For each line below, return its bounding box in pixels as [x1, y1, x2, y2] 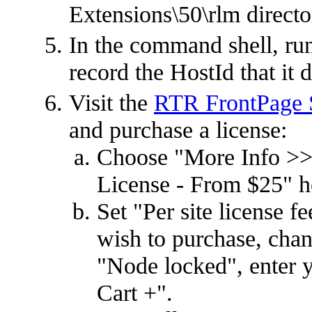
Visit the [69, 89, 154, 116]
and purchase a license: [69, 116, 287, 143]
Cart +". [97, 279, 173, 306]
